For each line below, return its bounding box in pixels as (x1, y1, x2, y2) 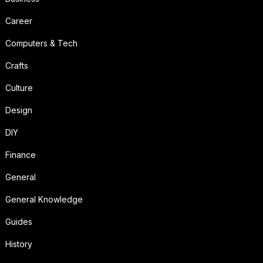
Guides (5, 217, 32, 227)
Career (5, 16, 32, 26)
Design (5, 105, 32, 116)
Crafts (5, 60, 28, 71)
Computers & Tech (5, 38, 77, 49)
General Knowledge (5, 194, 83, 205)
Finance (5, 150, 36, 160)
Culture (5, 83, 33, 93)
